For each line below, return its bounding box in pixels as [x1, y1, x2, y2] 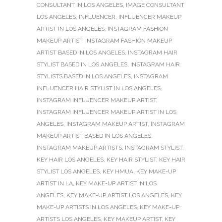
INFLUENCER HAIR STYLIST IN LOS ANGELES [37, 84, 161, 92]
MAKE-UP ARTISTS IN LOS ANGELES [37, 203, 137, 211]
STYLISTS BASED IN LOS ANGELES [37, 72, 131, 80]
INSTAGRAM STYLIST [125, 144, 182, 151]
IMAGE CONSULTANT [126, 1, 184, 8]
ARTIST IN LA [37, 179, 73, 187]
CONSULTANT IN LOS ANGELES [37, 1, 123, 8]
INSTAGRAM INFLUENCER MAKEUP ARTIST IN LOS [37, 108, 176, 115]
